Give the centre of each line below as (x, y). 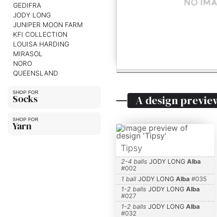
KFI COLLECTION (40, 34)
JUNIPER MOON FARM (48, 24)
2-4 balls (134, 162)
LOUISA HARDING (41, 44)
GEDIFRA (27, 5)
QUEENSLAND (35, 73)
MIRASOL (28, 54)
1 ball (128, 179)
